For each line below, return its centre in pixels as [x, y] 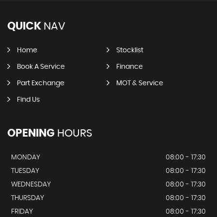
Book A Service [41, 67]
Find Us [28, 100]
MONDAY [26, 157]
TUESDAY [25, 171]
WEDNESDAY [31, 185]
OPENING [31, 133]
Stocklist [130, 50]
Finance [129, 67]
